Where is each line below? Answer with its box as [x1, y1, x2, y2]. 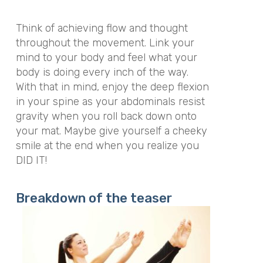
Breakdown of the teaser [15, 190, 172, 206]
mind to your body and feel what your [15, 50, 197, 64]
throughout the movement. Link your [15, 36, 194, 49]
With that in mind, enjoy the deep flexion [15, 80, 209, 93]
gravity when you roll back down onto [15, 109, 197, 123]
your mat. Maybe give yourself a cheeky [15, 124, 207, 137]
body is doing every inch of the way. [15, 65, 188, 79]
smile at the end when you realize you [15, 139, 199, 152]
